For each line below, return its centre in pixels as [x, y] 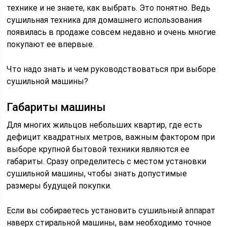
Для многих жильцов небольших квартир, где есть [105, 125]
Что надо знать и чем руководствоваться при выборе [111, 69]
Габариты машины [56, 107]
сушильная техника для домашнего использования [104, 20]
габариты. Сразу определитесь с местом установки [107, 161]
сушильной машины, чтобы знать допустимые [97, 174]
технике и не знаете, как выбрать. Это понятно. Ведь [109, 8]
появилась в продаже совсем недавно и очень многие [111, 32]
